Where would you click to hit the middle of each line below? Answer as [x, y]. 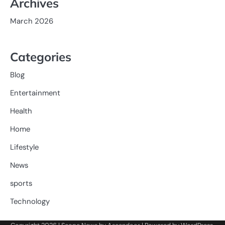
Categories [41, 57]
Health [21, 111]
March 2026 [32, 21]
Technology [30, 202]
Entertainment [35, 93]
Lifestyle [24, 147]
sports [21, 184]
